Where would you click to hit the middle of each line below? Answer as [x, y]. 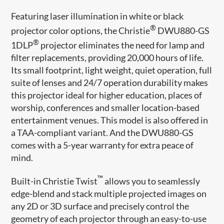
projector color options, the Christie [81, 30]
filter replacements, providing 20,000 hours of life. [107, 57]
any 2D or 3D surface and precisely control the [100, 206]
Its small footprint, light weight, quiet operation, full [112, 70]
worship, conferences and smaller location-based [105, 107]
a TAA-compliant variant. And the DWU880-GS [102, 132]
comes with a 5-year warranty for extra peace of [102, 145]
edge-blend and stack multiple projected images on [109, 193]
